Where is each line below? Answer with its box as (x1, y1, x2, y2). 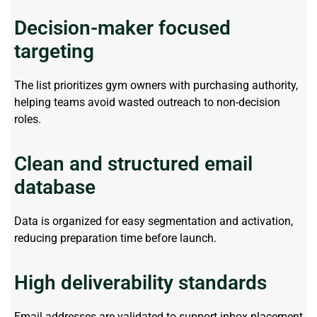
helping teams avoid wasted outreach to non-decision (14, 95, 280, 109)
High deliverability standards (14, 271, 267, 295)
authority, (249, 78, 298, 92)
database (14, 175, 96, 199)
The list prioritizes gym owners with (14, 78, 193, 92)
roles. (14, 112, 41, 126)
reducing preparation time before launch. (14, 231, 217, 245)
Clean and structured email (14, 151, 253, 175)
